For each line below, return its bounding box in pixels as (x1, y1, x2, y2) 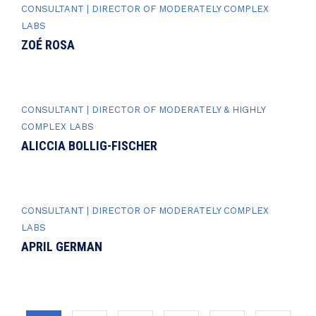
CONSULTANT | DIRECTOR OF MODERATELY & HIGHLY (21, 104, 265, 115)
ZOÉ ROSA (21, 37, 75, 52)
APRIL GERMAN (21, 238, 102, 254)
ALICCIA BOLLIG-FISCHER (21, 138, 157, 153)
